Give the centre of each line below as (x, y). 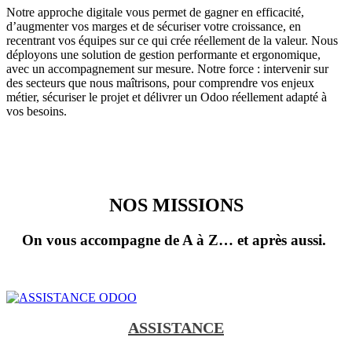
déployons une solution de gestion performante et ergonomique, (163, 54)
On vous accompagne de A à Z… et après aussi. (174, 240)
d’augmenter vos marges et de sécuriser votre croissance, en (154, 26)
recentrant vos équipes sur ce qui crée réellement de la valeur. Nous (172, 40)
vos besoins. (37, 111)
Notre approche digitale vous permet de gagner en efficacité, (155, 12)
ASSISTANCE (176, 328)
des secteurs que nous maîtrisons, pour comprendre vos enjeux (160, 82)
